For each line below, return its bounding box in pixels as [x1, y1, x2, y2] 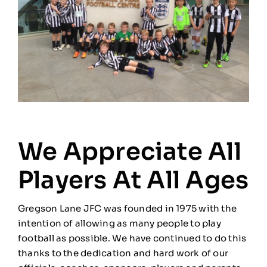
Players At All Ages [18, 164, 249, 195]
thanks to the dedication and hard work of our [18, 247, 229, 259]
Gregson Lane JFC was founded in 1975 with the [18, 202, 237, 214]
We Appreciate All [18, 136, 241, 167]
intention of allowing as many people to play [18, 217, 221, 229]
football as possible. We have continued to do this [18, 232, 247, 244]
